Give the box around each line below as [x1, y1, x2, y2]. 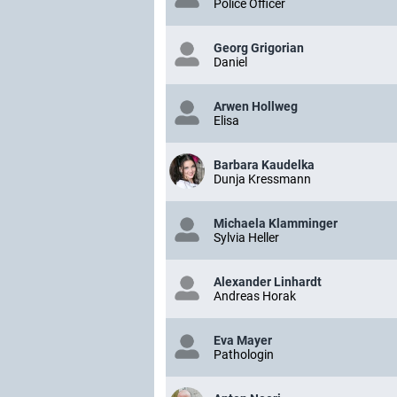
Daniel [214, 55, 247, 69]
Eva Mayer [214, 333, 272, 347]
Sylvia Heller [214, 230, 279, 245]
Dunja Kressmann [214, 172, 311, 186]
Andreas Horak [214, 289, 296, 303]
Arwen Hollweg [214, 99, 298, 113]
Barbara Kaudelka [214, 158, 315, 172]
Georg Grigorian [214, 41, 304, 55]
